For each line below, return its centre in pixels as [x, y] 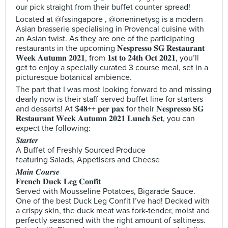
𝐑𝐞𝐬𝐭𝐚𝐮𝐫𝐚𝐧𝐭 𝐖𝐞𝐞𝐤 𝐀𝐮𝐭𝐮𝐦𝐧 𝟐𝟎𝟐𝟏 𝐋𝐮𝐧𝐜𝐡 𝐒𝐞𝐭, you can [105, 119]
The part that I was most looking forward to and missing [113, 90]
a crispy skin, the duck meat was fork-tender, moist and [113, 211]
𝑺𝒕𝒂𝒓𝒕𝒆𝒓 [27, 140]
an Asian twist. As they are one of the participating [105, 39]
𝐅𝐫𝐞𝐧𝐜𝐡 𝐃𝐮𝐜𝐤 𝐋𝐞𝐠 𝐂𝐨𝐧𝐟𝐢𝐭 [58, 182]
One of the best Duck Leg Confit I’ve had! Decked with [113, 201]
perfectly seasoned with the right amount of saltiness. [111, 220]
